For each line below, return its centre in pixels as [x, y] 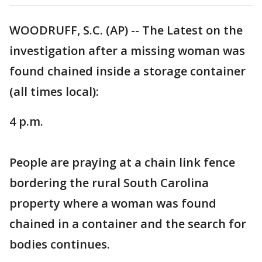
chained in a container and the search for [128, 224]
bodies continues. [60, 244]
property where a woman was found [113, 203]
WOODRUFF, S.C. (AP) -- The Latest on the [126, 30]
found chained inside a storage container [127, 71]
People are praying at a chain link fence [122, 162]
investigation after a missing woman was [127, 51]
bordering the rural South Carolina [109, 183]
